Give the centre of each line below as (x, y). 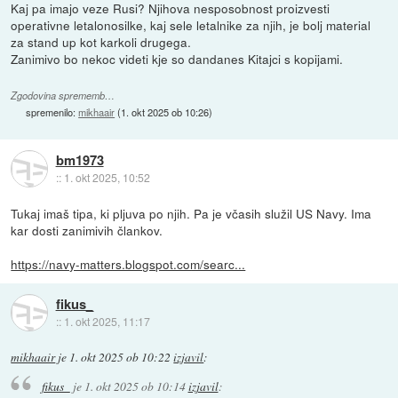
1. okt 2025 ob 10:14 (135, 386)
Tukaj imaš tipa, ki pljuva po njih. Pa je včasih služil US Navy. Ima (191, 213)
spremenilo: (52, 111)
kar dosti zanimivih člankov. (87, 230)
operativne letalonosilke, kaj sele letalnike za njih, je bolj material (191, 24)
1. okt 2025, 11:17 (107, 322)
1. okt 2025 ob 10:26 (165, 111)
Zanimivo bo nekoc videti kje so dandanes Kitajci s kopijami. (177, 58)
